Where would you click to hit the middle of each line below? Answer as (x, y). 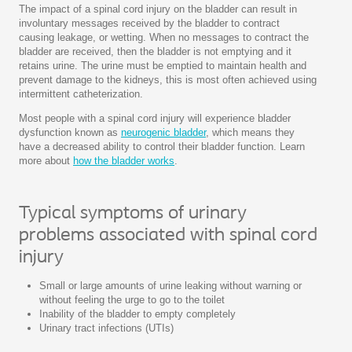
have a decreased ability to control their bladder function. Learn (162, 146)
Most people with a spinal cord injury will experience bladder (155, 118)
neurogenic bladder (163, 132)
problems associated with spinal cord (168, 235)
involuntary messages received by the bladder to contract (149, 23)
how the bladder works (124, 160)
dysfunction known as (70, 132)
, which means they (250, 132)
